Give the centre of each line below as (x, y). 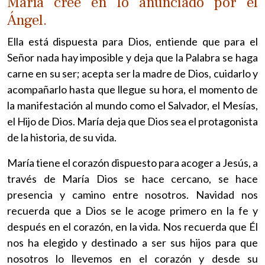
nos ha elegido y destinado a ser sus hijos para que (132, 242)
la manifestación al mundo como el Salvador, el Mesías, (132, 105)
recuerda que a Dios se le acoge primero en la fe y (132, 210)
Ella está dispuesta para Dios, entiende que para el (132, 41)
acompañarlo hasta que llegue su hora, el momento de (132, 89)
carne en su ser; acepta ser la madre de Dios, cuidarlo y (132, 73)
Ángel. (27, 20)
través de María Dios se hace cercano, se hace (132, 178)
